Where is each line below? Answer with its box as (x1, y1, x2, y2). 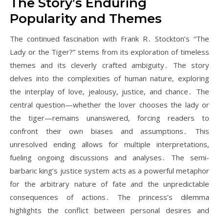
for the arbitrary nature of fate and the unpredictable (10, 179, 209, 189)
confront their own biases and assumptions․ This (10, 126, 209, 136)
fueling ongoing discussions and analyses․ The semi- (10, 153, 209, 162)
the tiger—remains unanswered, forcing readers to (10, 113, 209, 123)
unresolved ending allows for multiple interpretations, (10, 139, 209, 149)
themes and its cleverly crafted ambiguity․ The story (10, 60, 209, 70)
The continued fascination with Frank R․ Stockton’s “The (10, 34, 209, 44)
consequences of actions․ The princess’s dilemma (10, 192, 209, 202)
